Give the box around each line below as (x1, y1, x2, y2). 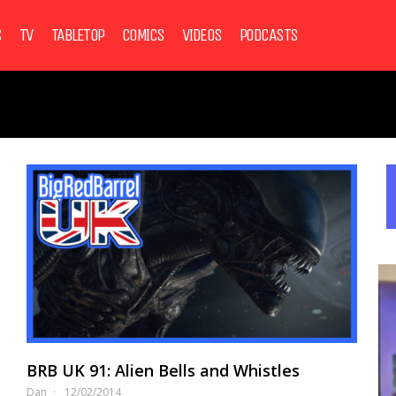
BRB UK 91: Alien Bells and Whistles (26, 360, 300, 382)
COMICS (121, 25, 164, 45)
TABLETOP (50, 25, 104, 45)
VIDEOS (181, 25, 222, 45)
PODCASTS (239, 25, 298, 45)
